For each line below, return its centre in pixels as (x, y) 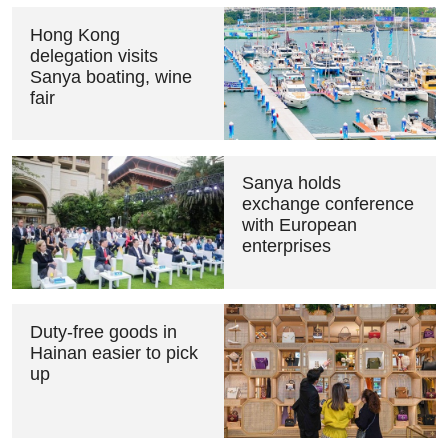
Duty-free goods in (103, 332)
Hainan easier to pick (113, 353)
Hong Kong (74, 34)
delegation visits (93, 55)
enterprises (286, 246)
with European (299, 225)
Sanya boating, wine (110, 76)
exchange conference (327, 204)
